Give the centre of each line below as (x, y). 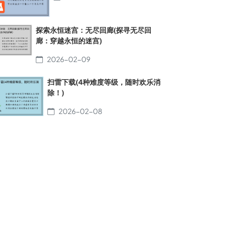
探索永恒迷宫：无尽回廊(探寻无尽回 (94, 30)
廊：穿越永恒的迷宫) (69, 40)
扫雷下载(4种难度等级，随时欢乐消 (104, 81)
